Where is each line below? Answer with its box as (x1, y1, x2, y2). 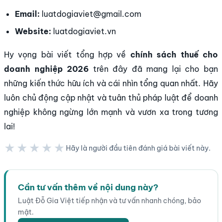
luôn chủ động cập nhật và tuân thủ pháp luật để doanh (4, 92, 218, 103)
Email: (15, 8, 40, 19)
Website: (15, 26, 52, 37)
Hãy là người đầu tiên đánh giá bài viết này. (66, 143, 211, 153)
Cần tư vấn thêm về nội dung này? (18, 181, 159, 192)
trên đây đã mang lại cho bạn (89, 63, 219, 74)
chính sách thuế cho (130, 49, 219, 59)
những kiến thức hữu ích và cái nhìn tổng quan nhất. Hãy (4, 78, 218, 88)
